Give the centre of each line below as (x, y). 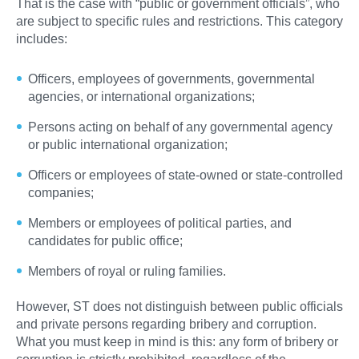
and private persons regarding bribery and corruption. (166, 324)
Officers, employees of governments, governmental (171, 79)
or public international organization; (128, 144)
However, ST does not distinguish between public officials (179, 306)
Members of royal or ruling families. (127, 271)
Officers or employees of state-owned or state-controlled (186, 175)
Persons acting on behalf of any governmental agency (180, 127)
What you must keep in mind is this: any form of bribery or (177, 341)
